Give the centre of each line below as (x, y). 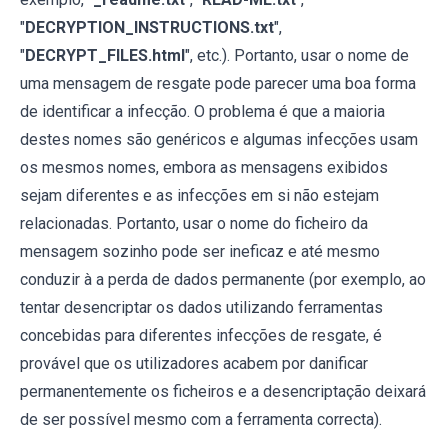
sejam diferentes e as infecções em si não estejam (199, 195)
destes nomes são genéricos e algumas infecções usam (219, 139)
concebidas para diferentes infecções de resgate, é (201, 335)
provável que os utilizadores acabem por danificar (194, 363)
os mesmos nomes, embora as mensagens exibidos (204, 167)
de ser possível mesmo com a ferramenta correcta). (201, 419)
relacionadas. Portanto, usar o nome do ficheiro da (194, 223)
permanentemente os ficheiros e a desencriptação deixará (223, 391)
